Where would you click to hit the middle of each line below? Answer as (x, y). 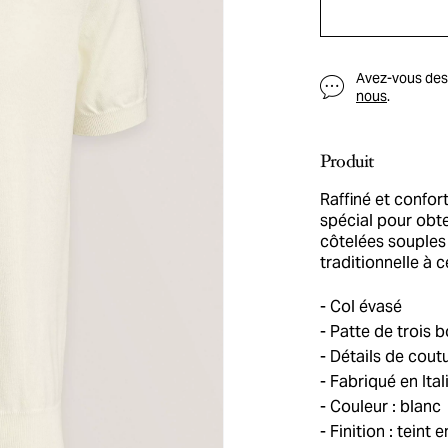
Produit (347, 161)
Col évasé (364, 306)
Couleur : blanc (383, 406)
